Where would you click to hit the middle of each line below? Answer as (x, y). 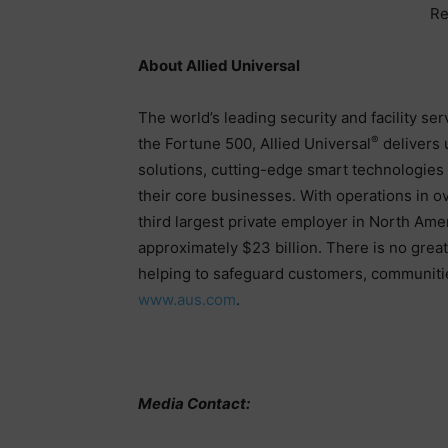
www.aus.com (187, 300)
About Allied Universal (219, 66)
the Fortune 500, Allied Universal (254, 144)
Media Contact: (194, 404)
